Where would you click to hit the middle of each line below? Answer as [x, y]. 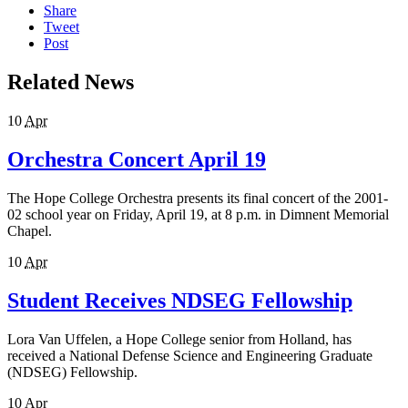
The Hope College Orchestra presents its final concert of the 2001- [198, 198]
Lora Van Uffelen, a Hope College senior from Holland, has [179, 339]
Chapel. [30, 230]
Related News [71, 82]
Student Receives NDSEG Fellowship [180, 300]
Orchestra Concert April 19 [137, 160]
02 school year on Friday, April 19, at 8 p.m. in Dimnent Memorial [198, 214]
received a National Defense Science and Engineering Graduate [190, 355]
